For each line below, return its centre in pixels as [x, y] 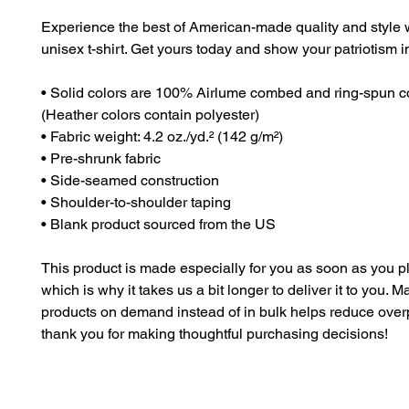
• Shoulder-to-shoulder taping [136, 202]
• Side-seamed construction [130, 180]
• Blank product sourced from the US [158, 224]
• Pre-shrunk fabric [101, 158]
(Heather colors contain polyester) [150, 115]
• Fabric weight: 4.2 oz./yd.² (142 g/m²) [162, 136]
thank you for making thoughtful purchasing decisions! [215, 334]
